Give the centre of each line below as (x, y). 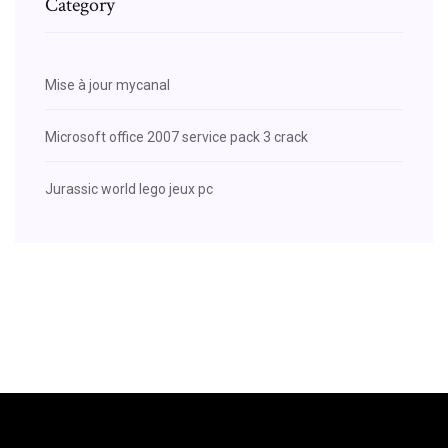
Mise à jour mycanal (107, 84)
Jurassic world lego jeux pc (129, 188)
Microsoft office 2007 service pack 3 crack (176, 136)
